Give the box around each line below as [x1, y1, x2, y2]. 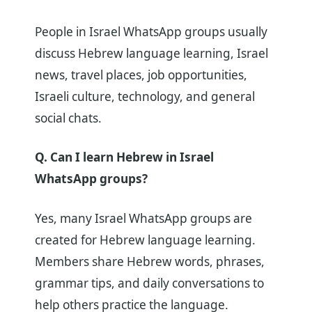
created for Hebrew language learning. [35, 232, 256, 249]
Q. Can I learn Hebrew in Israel [35, 149, 214, 166]
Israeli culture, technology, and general [35, 88, 255, 104]
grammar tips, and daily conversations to [35, 275, 264, 292]
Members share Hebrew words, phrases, [35, 253, 265, 270]
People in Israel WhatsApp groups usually [35, 23, 267, 40]
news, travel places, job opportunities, [35, 66, 247, 83]
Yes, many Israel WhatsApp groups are [35, 210, 252, 227]
